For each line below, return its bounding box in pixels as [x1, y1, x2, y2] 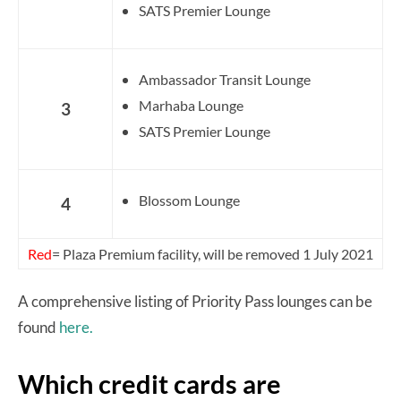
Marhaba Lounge [139, 96, 243, 114]
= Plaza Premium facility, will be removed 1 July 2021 [52, 244, 373, 262]
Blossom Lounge [139, 191, 240, 209]
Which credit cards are [18, 367, 281, 399]
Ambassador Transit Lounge [139, 70, 311, 88]
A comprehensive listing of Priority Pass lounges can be [18, 291, 372, 311]
